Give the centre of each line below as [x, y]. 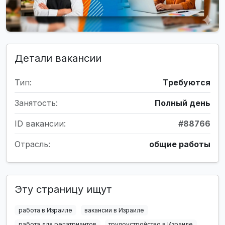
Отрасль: [32, 144]
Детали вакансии [58, 58]
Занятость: [36, 103]
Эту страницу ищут [63, 189]
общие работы [180, 144]
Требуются [187, 82]
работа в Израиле [45, 210]
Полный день [183, 103]
